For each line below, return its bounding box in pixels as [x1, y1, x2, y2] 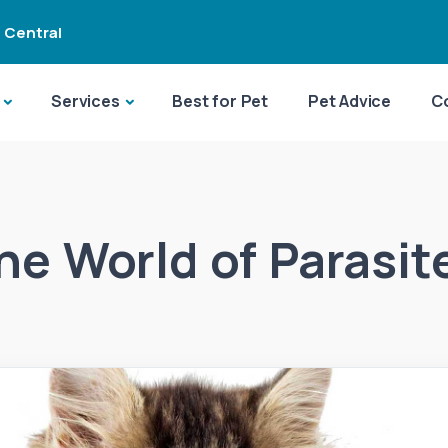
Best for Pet [172, 90, 269, 112]
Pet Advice [308, 90, 392, 112]
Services [51, 90, 120, 112]
